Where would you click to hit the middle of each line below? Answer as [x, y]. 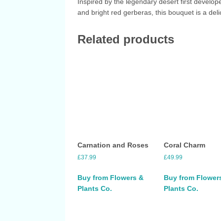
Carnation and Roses [113, 145]
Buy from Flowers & [110, 178]
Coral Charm [185, 145]
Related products [126, 39]
